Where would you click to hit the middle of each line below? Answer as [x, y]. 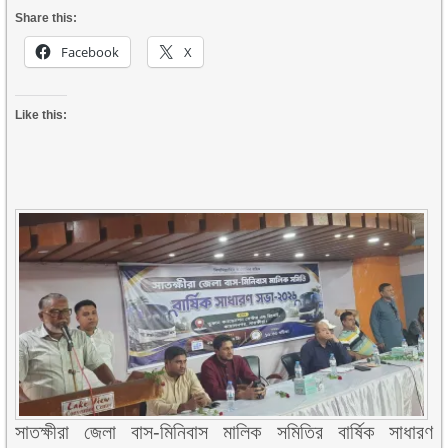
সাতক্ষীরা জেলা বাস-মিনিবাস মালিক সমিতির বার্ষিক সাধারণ [224, 431]
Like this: [41, 115]
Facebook [90, 52]
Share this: [46, 18]
